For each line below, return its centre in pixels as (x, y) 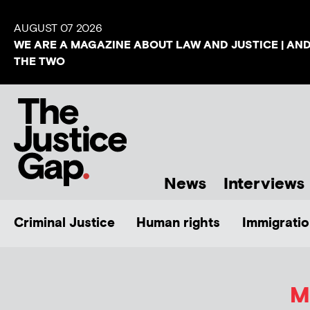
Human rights (179, 223)
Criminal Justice (64, 223)
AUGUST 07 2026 (58, 29)
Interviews (264, 184)
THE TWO (39, 62)
